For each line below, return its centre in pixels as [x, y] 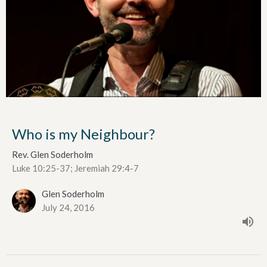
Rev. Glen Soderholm [52, 154]
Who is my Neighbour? [83, 133]
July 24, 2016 [68, 207]
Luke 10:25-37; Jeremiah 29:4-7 [75, 168]
